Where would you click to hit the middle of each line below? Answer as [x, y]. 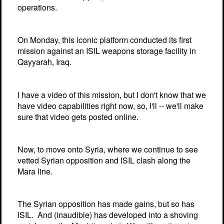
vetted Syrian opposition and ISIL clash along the [104, 160]
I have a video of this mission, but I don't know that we [112, 94]
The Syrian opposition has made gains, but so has [106, 204]
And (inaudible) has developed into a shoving [118, 215]
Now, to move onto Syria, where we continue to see [108, 149]
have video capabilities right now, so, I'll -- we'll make [110, 105]
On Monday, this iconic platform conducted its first [104, 40]
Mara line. [35, 171]
